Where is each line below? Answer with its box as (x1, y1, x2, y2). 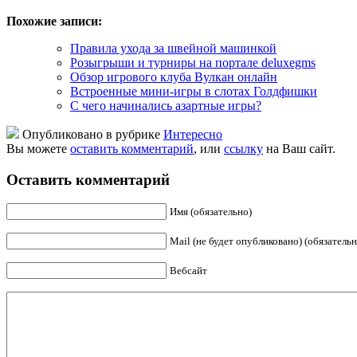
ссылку (224, 141, 263, 155)
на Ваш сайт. (263, 141, 335, 155)
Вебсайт (170, 265, 207, 277)
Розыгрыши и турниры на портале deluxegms (70, 55, 316, 69)
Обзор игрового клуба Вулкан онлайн (70, 69, 277, 84)
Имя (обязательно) (170, 206, 252, 218)
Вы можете (6, 141, 70, 155)
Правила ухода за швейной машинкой (70, 41, 277, 55)
